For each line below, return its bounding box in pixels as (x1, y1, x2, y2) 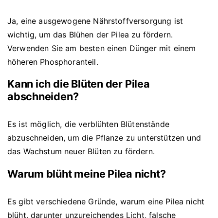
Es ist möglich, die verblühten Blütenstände (7, 119, 169, 129)
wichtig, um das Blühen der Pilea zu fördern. (7, 29, 173, 39)
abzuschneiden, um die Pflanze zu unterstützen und (7, 133, 201, 143)
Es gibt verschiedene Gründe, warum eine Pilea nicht (7, 196, 205, 206)
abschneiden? (7, 90, 79, 103)
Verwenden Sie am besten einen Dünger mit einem (7, 43, 196, 53)
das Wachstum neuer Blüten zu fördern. (7, 146, 155, 157)
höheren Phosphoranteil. (7, 56, 98, 67)
